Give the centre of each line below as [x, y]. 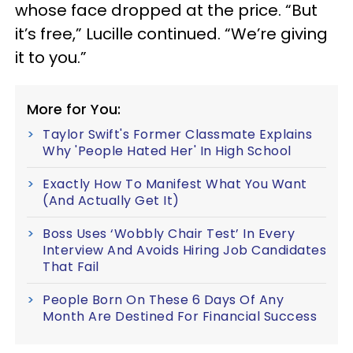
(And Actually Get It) [111, 200]
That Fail [71, 266]
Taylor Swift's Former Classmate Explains [177, 134]
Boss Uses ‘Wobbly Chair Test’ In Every [169, 233]
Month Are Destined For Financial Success [180, 316]
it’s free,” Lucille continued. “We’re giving [171, 33]
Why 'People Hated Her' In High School [167, 150]
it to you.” [51, 57]
